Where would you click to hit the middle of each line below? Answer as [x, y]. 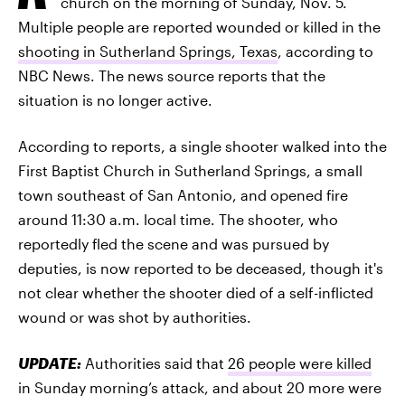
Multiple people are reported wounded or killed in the [199, 27]
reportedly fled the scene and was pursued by [174, 244]
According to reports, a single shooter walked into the [202, 146]
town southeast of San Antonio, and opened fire [183, 195]
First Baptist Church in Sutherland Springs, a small [190, 170]
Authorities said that [156, 363]
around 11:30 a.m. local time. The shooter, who [178, 219]
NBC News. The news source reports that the [172, 75]
